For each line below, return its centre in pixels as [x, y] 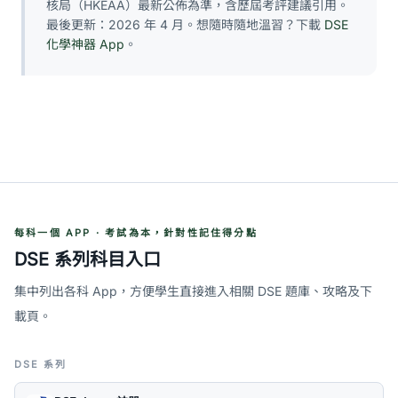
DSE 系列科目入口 [88, 259]
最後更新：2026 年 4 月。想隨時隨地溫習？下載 [185, 24]
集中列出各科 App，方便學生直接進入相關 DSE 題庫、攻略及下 [193, 291]
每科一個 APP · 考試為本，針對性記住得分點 [136, 233]
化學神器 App [85, 44]
